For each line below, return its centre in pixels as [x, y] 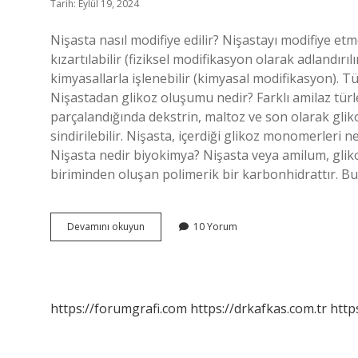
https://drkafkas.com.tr [259, 308]
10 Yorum [215, 227]
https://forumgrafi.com [119, 308]
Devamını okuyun [106, 227]
